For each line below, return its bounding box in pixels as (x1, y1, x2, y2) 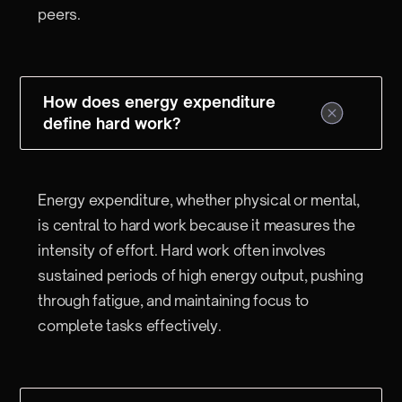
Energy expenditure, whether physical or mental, (38, 191, 360, 209)
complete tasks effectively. (38, 317, 222, 335)
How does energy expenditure (43, 92, 276, 111)
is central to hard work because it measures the (38, 216, 355, 234)
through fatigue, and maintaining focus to (38, 292, 310, 310)
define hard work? (43, 114, 181, 133)
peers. (38, 5, 81, 23)
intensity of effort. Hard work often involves (38, 241, 327, 259)
